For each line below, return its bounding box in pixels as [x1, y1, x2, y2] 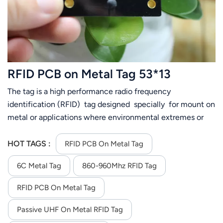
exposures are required [7, 125, 90, 135]
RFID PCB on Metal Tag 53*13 [7, 67, 171, 82]
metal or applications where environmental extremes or [7, 112, 204, 122]
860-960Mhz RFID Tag [82, 161, 157, 170]
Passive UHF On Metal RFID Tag [17, 205, 123, 214]
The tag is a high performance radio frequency [7, 87, 171, 97]
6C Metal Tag [17, 161, 61, 170]
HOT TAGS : [7, 138, 53, 148]
